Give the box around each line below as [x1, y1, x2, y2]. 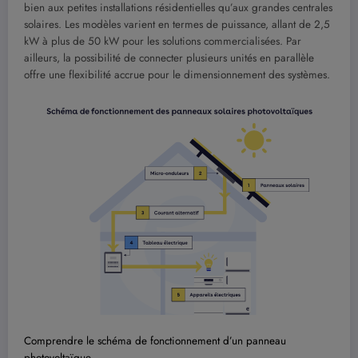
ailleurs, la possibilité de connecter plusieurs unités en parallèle [24, 50, 314, 66]
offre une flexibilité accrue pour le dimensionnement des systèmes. [24, 67, 330, 82]
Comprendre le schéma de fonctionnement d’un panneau [24, 332, 286, 348]
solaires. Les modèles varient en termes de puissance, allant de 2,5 [24, 17, 330, 32]
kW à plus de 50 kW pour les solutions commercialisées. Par [24, 34, 301, 49]
